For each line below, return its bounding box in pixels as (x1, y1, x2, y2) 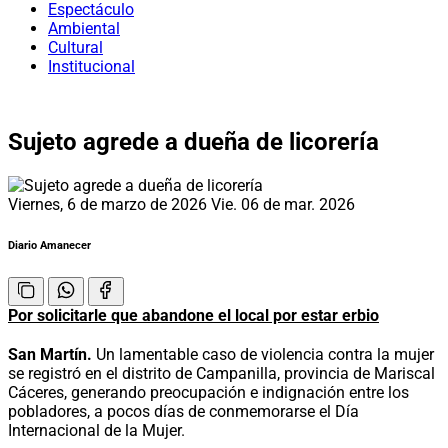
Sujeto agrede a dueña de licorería (8, 127, 379, 156)
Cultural (48, 38, 103, 57)
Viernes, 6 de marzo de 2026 (8, 194, 211, 214)
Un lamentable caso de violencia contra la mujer (92, 344, 434, 364)
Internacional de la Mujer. (8, 420, 185, 440)
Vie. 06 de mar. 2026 (211, 194, 355, 214)
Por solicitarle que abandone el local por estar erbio (8, 305, 379, 325)
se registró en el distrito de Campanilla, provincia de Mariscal (8, 363, 435, 383)
